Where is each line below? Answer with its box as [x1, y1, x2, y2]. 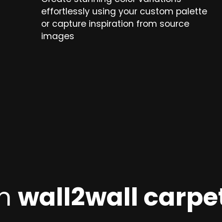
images [41, 30, 75, 43]
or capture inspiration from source [41, 18, 190, 30]
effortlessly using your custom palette [41, 5, 208, 18]
